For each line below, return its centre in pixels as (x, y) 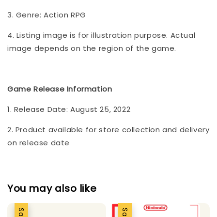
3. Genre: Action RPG (47, 15)
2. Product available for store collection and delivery (108, 129)
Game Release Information (60, 89)
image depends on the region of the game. (92, 48)
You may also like (52, 189)
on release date (39, 142)
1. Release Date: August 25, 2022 (69, 109)
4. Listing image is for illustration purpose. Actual (101, 35)
